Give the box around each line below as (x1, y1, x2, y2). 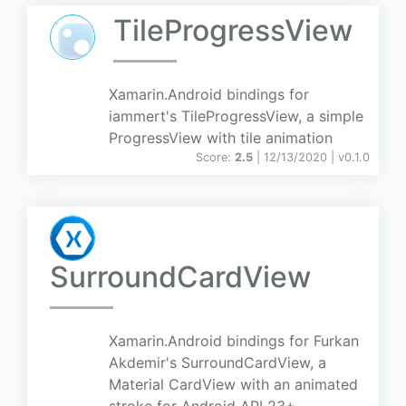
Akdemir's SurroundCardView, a (109, 353, 326, 372)
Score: (196, 150, 235, 165)
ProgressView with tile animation (109, 129, 333, 148)
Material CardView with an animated (109, 375, 358, 394)
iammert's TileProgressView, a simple (109, 107, 363, 126)
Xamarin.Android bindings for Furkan (109, 332, 359, 351)
